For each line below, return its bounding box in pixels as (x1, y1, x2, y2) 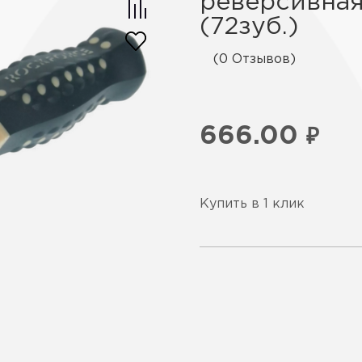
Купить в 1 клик (200, 198, 305, 210)
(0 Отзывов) (213, 53, 296, 65)
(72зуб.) (200, 16, 298, 38)
